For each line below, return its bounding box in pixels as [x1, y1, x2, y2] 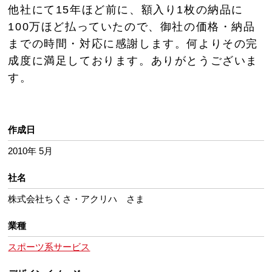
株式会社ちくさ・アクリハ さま [8, 193, 145, 204]
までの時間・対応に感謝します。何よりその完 [8, 37, 259, 50]
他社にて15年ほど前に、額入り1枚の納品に [8, 3, 244, 16]
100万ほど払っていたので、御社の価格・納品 [8, 20, 256, 33]
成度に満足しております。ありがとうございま [8, 54, 259, 67]
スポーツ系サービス [8, 241, 90, 252]
